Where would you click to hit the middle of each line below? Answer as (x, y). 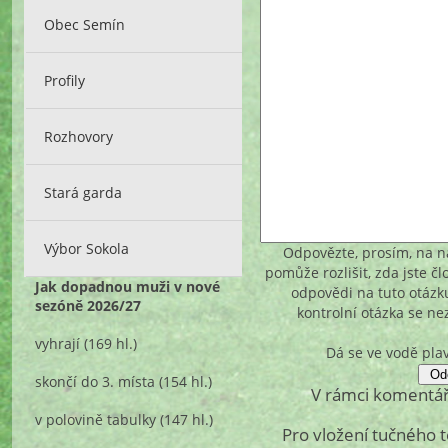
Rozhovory (79, 136)
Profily (65, 80)
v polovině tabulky (96, 419)
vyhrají (58, 343)
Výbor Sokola (87, 248)
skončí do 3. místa (95, 381)
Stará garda (83, 192)
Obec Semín (85, 24)
